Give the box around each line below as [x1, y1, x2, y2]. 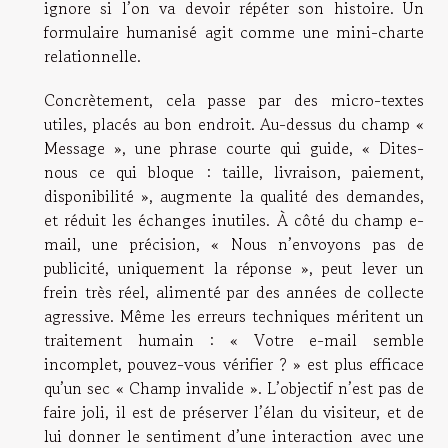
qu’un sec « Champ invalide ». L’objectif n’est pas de [44, 376, 424, 401]
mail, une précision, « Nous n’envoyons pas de [44, 232, 424, 257]
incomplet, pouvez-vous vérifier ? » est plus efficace [44, 352, 424, 377]
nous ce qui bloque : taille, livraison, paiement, [44, 160, 424, 185]
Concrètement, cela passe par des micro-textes [44, 88, 424, 113]
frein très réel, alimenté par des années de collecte [44, 280, 424, 305]
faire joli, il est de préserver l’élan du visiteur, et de [44, 400, 424, 425]
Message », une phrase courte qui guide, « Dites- [44, 136, 424, 161]
